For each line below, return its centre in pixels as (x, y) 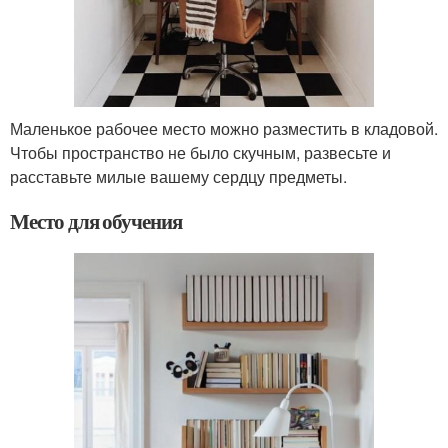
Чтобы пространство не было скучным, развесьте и (200, 153)
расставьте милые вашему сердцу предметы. (178, 177)
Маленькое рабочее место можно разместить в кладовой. (224, 129)
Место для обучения (96, 221)
